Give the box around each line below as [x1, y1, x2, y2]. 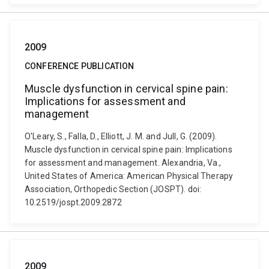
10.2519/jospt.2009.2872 [25, 198, 122, 207]
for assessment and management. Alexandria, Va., [25, 158, 222, 168]
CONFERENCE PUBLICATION [25, 61, 134, 71]
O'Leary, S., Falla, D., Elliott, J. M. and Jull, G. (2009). [25, 131, 217, 141]
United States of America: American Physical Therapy [25, 171, 234, 181]
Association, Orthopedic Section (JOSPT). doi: [25, 184, 202, 194]
